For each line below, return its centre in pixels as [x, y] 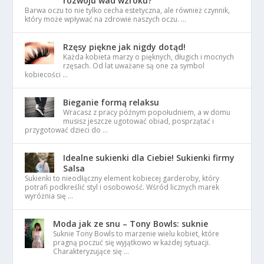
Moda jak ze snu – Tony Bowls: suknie [131, 224]
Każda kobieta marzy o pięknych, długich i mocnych [149, 57]
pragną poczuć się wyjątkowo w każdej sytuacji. [132, 243]
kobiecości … [47, 75]
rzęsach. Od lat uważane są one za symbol [134, 66]
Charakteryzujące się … [91, 252]
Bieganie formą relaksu [111, 103]
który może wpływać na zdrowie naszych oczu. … [106, 19]
